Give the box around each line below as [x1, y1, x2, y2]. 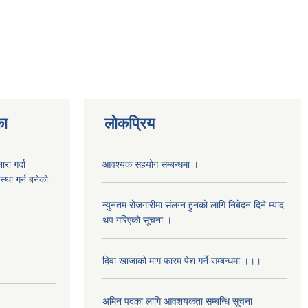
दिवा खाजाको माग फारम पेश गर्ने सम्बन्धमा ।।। [102, 254, 261, 266]
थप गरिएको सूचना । [102, 214, 172, 225]
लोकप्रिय [104, 114, 155, 132]
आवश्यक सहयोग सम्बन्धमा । [102, 158, 199, 170]
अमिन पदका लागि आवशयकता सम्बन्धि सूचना [102, 295, 252, 307]
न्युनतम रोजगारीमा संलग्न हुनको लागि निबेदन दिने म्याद [102, 199, 284, 210]
